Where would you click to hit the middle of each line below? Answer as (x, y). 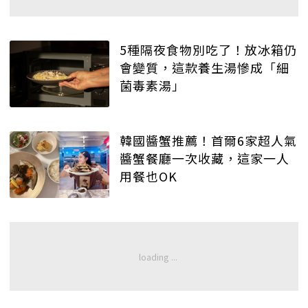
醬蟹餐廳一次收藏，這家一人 (205, 158)
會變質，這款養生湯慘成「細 (205, 68)
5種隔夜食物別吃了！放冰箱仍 (208, 50)
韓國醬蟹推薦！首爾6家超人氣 (208, 140)
